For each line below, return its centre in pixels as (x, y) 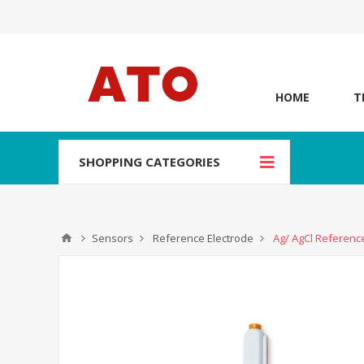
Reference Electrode (203, 238)
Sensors (113, 238)
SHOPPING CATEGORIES (149, 162)
